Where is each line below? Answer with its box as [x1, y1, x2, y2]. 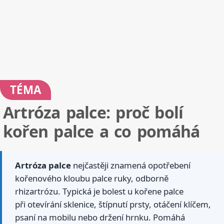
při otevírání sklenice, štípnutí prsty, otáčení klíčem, [15, 198, 211, 210]
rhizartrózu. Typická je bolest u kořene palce [15, 185, 183, 197]
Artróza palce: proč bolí [3, 101, 183, 123]
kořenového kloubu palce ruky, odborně [15, 172, 168, 184]
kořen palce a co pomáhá [3, 120, 200, 142]
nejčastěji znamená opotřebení [71, 159, 190, 171]
